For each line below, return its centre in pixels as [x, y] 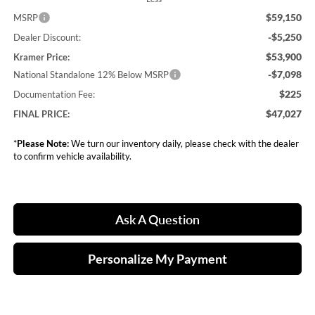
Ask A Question [157, 219]
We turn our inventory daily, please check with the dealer [184, 143]
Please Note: [43, 143]
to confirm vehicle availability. [72, 156]
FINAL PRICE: [41, 114]
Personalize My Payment [157, 258]
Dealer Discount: [47, 37]
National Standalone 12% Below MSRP [91, 74]
